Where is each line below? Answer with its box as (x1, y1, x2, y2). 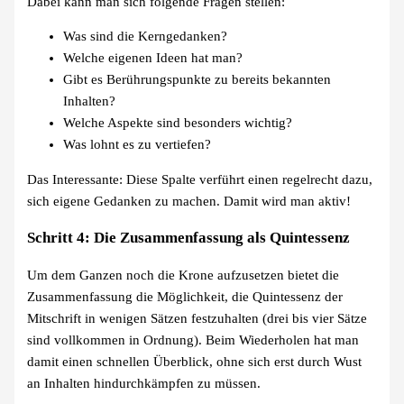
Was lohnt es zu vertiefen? (63, 137, 212, 152)
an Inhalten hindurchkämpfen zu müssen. (27, 376, 262, 391)
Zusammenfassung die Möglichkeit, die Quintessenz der (27, 289, 344, 305)
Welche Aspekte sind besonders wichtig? (63, 115, 293, 131)
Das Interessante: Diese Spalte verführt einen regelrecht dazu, (27, 172, 373, 188)
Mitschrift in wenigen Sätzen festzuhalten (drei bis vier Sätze (27, 311, 368, 326)
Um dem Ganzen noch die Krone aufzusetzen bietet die (27, 268, 340, 283)
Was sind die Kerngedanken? (63, 29, 228, 44)
